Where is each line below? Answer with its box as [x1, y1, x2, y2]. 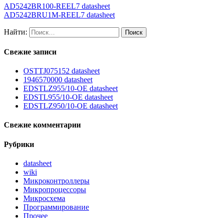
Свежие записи [4, 47, 56, 56]
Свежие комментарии [4, 121, 81, 129]
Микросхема [23, 194, 65, 203]
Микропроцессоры [23, 185, 86, 194]
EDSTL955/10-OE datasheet [23, 93, 113, 102]
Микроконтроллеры [23, 177, 90, 185]
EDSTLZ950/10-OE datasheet [23, 102, 118, 110]
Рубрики [4, 140, 34, 148]
